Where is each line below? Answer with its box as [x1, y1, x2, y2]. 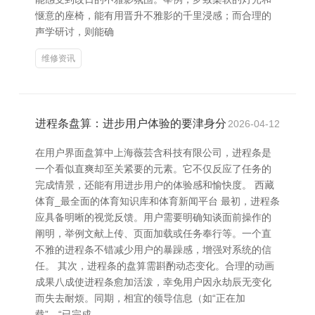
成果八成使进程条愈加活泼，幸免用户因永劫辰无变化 [35, 276, 271, 288]
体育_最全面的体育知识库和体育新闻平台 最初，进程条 [35, 195, 280, 207]
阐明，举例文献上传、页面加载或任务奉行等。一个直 [35, 228, 271, 239]
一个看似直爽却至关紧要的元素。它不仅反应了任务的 [35, 163, 271, 174]
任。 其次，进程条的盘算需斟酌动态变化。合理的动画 [35, 260, 274, 271]
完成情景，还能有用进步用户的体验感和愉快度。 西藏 [35, 179, 274, 191]
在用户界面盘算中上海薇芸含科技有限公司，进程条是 [35, 147, 271, 158]
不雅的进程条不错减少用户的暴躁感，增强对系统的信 [35, 244, 271, 255]
